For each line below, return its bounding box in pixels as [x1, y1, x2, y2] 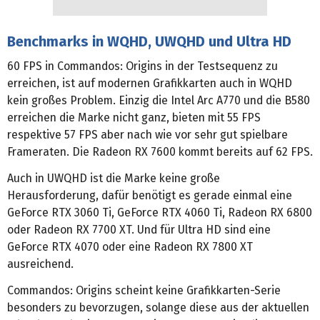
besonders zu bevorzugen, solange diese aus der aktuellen [7, 301, 309, 315]
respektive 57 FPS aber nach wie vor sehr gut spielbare [7, 128, 288, 142]
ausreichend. [7, 257, 74, 271]
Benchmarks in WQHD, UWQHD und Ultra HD [7, 33, 291, 51]
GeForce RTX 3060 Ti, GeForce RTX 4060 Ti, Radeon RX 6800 [7, 206, 312, 220]
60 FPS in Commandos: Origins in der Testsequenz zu [7, 59, 278, 74]
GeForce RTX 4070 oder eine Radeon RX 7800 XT [7, 240, 253, 254]
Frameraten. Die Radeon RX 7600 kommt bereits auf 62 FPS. [7, 145, 313, 159]
